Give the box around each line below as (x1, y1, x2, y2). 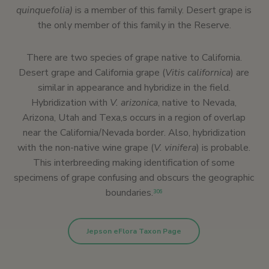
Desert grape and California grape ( (19, 66, 165, 80)
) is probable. (196, 141, 250, 155)
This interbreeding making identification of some (33, 156, 235, 170)
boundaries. (106, 186, 153, 200)
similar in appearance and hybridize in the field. (37, 81, 231, 95)
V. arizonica (110, 96, 158, 110)
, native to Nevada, (158, 96, 237, 110)
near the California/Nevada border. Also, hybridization (22, 126, 246, 140)
